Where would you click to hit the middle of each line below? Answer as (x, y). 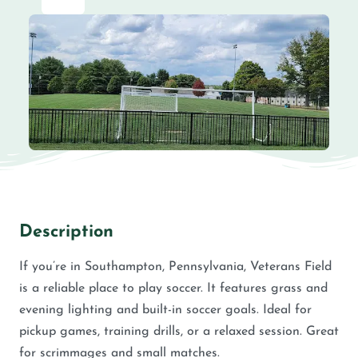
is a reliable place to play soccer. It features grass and (173, 288)
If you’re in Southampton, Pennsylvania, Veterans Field (175, 267)
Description (66, 232)
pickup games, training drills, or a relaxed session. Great (179, 331)
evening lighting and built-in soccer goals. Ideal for (165, 310)
